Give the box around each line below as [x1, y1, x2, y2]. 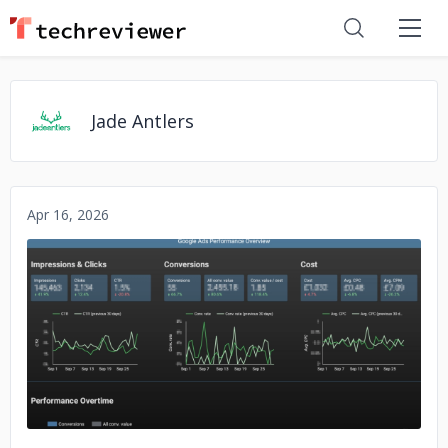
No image [171, 317, 277, 350]
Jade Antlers [91, 109, 194, 133]
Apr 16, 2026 [27, 205, 109, 224]
